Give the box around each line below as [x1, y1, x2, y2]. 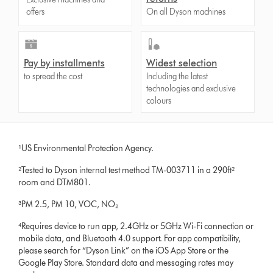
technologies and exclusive [146, 83, 236, 94]
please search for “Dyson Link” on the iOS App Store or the [18, 245, 229, 256]
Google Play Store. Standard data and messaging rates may [18, 257, 234, 268]
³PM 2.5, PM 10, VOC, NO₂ [18, 199, 119, 210]
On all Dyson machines [146, 6, 226, 17]
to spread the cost [23, 71, 82, 82]
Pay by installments [23, 57, 105, 69]
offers [26, 6, 44, 17]
